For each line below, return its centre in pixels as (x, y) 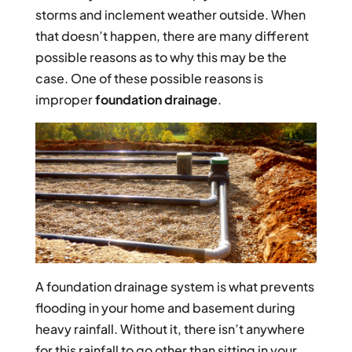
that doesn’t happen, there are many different (172, 36)
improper (65, 99)
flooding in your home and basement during (165, 308)
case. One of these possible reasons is (149, 78)
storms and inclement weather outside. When (170, 15)
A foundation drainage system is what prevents (174, 287)
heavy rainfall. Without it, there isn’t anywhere (170, 329)
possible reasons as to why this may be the (161, 57)
